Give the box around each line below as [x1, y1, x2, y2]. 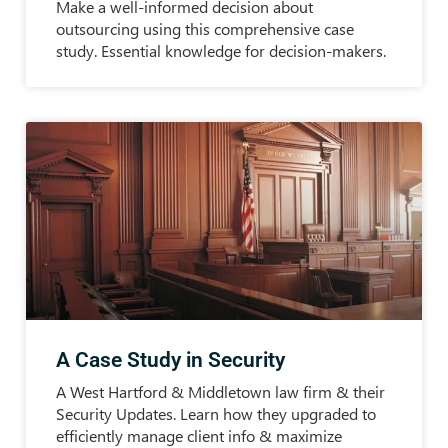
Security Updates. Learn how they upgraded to [56, 402, 376, 424]
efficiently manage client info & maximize [56, 424, 342, 446]
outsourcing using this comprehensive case [56, 17, 354, 39]
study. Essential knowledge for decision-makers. [56, 39, 386, 61]
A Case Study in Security [56, 347, 285, 372]
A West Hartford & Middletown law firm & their [56, 380, 385, 402]
